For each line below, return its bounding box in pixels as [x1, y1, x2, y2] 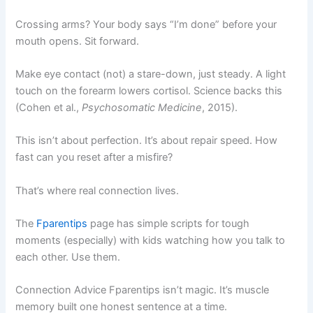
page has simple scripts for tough [87, 217, 250, 230]
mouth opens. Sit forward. [15, 34, 140, 48]
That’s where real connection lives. [15, 184, 180, 197]
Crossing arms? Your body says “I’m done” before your [15, 17, 277, 31]
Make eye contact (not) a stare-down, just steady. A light [15, 67, 286, 80]
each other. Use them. [15, 250, 121, 263]
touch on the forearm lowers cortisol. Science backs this [15, 84, 283, 97]
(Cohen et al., [15, 101, 82, 114]
